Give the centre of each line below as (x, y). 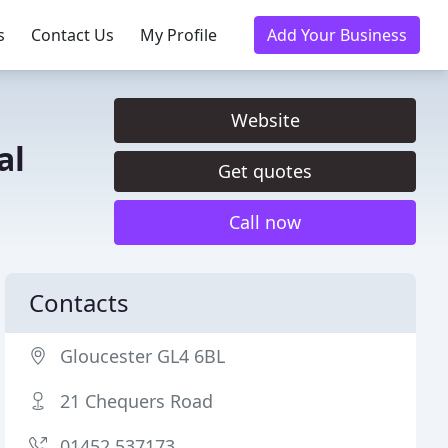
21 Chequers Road (137, 401)
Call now (265, 222)
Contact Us (72, 35)
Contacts (79, 302)
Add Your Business (337, 35)
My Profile (178, 35)
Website (265, 120)
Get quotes (265, 171)
